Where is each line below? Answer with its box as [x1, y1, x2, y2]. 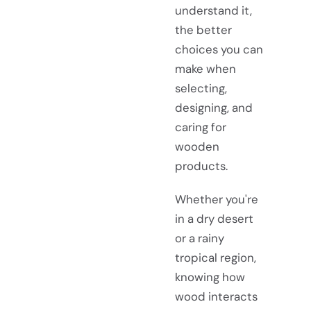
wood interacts [175, 288, 258, 304]
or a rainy [175, 230, 224, 246]
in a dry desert [175, 210, 253, 226]
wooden [175, 139, 219, 155]
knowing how [175, 269, 245, 285]
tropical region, [175, 249, 256, 265]
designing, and [175, 100, 253, 116]
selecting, [175, 81, 227, 96]
